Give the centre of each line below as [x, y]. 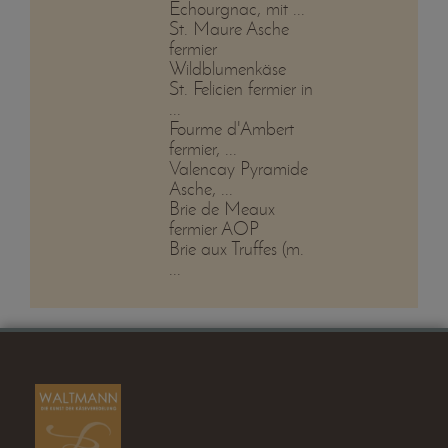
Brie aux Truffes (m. [236, 249]
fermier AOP [213, 229]
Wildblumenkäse [227, 69]
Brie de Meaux [221, 209]
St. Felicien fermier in [240, 89]
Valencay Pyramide [238, 169]
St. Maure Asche [228, 29]
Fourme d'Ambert [231, 129]
